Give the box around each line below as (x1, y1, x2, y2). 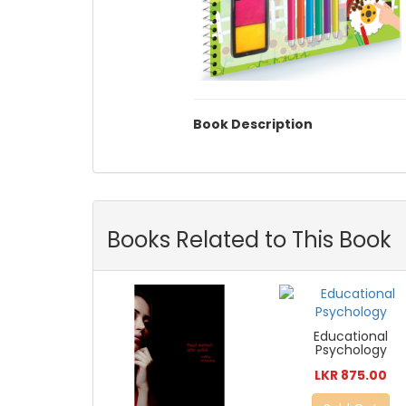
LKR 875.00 (314, 366, 388, 385)
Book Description (192, 115, 313, 134)
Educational (314, 327, 389, 346)
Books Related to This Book (107, 225, 391, 256)
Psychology (314, 341, 387, 360)
